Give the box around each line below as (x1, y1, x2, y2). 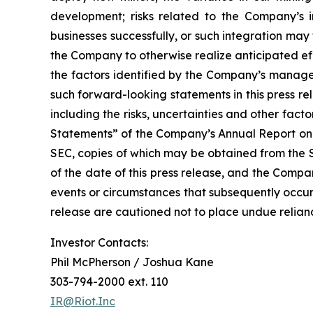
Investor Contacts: (50, 235, 156, 249)
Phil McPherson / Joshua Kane (50, 254, 219, 269)
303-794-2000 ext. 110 (50, 274, 177, 289)
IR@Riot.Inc (50, 293, 115, 308)
